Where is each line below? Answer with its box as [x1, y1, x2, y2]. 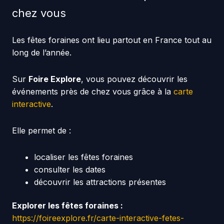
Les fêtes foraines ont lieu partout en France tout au [11, 34, 211, 45]
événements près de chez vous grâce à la [11, 86, 173, 96]
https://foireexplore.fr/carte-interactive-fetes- [11, 212, 184, 223]
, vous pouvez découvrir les [80, 73, 187, 84]
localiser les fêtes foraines [33, 151, 133, 162]
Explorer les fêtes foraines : [11, 200, 123, 210]
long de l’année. [11, 47, 71, 57]
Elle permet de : [11, 125, 71, 135]
